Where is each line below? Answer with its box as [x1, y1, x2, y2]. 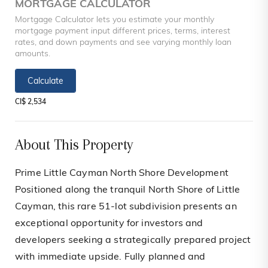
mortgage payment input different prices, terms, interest [15, 27, 230, 36]
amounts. [15, 50, 50, 59]
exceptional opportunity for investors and [15, 219, 203, 229]
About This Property [15, 136, 133, 154]
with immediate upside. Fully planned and [15, 252, 206, 263]
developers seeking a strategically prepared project [15, 236, 251, 246]
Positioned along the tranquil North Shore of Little [15, 185, 240, 196]
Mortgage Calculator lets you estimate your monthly [15, 16, 214, 25]
